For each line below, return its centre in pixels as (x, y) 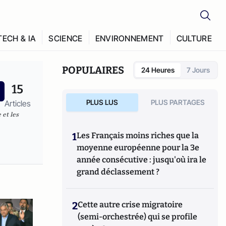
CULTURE (194, 38)
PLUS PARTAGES (178, 102)
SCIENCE (66, 38)
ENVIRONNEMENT (129, 38)
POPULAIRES (93, 70)
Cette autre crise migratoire (130, 205)
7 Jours (198, 70)
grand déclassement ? (118, 172)
